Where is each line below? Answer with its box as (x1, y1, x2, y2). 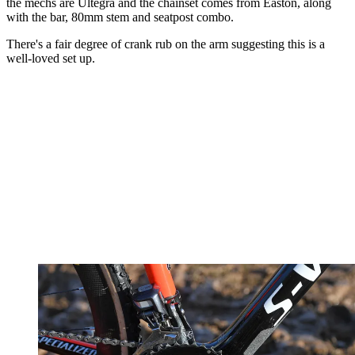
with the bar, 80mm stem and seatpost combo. (6, 10, 234, 24)
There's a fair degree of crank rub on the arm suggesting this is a (6, 36, 325, 51)
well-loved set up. (6, 51, 95, 65)
